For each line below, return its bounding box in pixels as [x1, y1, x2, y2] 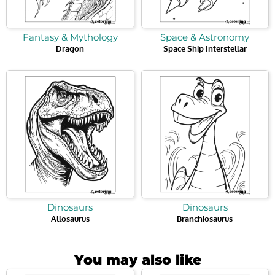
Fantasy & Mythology [22, 31, 118, 44]
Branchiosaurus [177, 213, 233, 223]
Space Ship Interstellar [163, 44, 247, 54]
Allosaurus [50, 213, 90, 223]
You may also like [74, 251, 201, 268]
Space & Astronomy [160, 31, 250, 44]
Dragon [56, 44, 85, 54]
